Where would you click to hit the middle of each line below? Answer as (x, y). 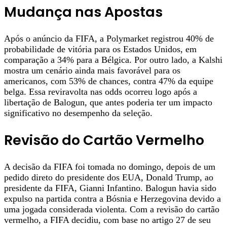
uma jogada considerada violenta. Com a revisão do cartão (112, 210)
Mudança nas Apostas (83, 12)
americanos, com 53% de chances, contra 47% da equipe (109, 81)
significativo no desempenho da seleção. (78, 113)
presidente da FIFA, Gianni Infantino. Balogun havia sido (110, 188)
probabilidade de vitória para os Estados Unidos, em (100, 49)
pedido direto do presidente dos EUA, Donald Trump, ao (109, 178)
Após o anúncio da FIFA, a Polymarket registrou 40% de (109, 39)
